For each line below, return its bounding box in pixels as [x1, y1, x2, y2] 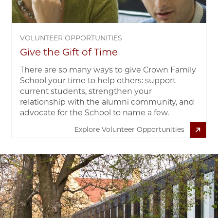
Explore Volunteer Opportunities [74, 125, 184, 134]
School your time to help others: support [20, 75, 176, 85]
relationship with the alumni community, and [20, 97, 194, 107]
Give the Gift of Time [20, 46, 118, 58]
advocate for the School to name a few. [20, 108, 169, 117]
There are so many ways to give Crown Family [20, 65, 196, 74]
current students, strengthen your [20, 86, 152, 96]
